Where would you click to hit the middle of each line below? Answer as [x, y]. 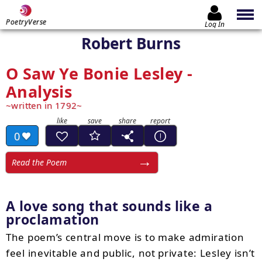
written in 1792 [44, 105]
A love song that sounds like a [109, 206]
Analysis [39, 92]
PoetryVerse [26, 22]
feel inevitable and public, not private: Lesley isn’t [131, 253]
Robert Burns [131, 43]
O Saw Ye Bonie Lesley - [99, 73]
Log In [215, 24]
